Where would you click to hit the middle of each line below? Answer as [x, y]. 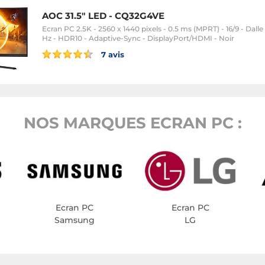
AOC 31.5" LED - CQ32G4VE [103, 15]
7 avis [112, 54]
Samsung [75, 220]
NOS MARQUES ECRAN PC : [132, 123]
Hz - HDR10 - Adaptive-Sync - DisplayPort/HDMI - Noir [138, 38]
